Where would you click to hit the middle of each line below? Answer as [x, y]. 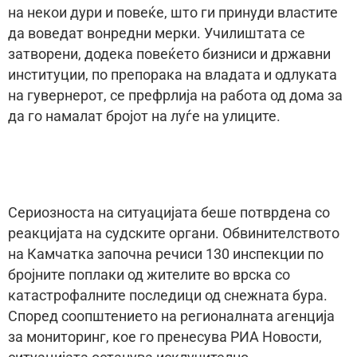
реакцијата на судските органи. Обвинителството [174, 233]
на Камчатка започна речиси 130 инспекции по [166, 254]
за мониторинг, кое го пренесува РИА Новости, [165, 337]
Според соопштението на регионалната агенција [171, 316]
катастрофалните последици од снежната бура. [168, 295]
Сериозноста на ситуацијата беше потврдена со [169, 212]
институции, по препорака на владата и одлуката [173, 75]
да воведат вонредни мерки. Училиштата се [157, 33]
